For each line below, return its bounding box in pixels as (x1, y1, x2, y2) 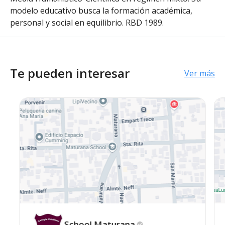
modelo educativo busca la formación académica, (10, 5, 192, 16)
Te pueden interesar (10, 65, 130, 81)
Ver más (184, 68, 215, 79)
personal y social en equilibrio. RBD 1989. (10, 17, 164, 28)
